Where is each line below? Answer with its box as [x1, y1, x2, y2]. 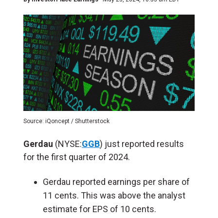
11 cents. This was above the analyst [43, 190, 185, 200]
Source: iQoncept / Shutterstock [23, 117, 109, 125]
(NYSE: [53, 138, 82, 149]
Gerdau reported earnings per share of [43, 176, 190, 187]
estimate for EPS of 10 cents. [43, 203, 156, 214]
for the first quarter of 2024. [23, 151, 130, 162]
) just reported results [100, 138, 184, 149]
